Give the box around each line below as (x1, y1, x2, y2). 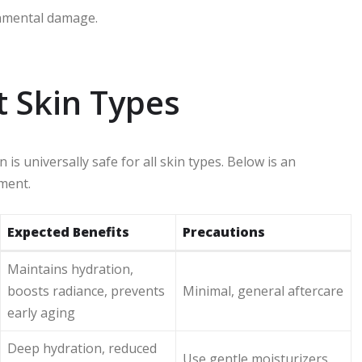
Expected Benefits (7, 222, 129, 241)
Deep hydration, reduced (7, 339, 157, 357)
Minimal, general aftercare (183, 281, 343, 300)
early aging (7, 303, 75, 322)
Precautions (183, 222, 265, 241)
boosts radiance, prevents (7, 281, 165, 300)
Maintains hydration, (7, 259, 133, 278)
